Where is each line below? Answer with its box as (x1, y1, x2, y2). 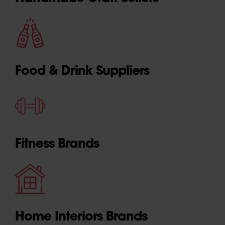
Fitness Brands (15, 134, 99, 151)
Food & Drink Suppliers (15, 61, 149, 78)
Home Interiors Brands (15, 207, 147, 224)
